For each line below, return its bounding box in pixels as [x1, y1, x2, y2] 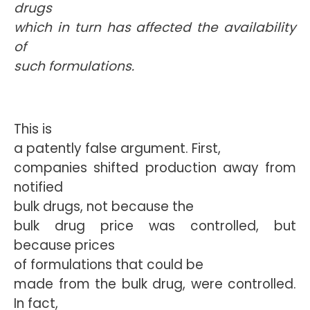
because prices [14, 236, 115, 255]
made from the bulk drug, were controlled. [14, 275, 296, 293]
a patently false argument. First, [14, 139, 221, 158]
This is [14, 120, 52, 138]
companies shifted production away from [14, 158, 296, 177]
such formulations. [14, 57, 134, 75]
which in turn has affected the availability [14, 18, 296, 37]
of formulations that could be [14, 255, 203, 274]
